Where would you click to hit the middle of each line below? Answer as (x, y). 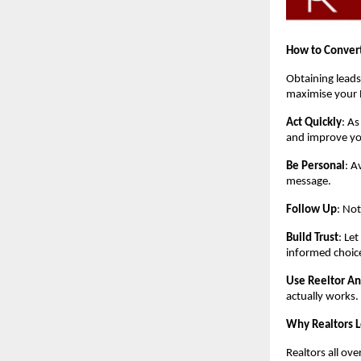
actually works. (322, 297)
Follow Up (311, 210)
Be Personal (315, 167)
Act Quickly (314, 123)
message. (309, 182)
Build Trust (312, 239)
